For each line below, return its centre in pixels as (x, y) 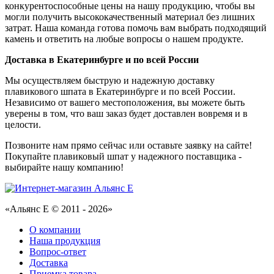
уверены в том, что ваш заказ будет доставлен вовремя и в (126, 113)
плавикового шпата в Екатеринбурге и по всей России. (120, 91)
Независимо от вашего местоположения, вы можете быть (125, 102)
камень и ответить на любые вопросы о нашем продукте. (124, 39)
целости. (23, 124)
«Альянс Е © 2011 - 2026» (59, 209)
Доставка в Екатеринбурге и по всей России (102, 59)
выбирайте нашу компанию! (64, 167)
